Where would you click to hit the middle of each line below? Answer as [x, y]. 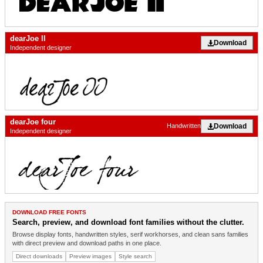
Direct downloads [39, 257]
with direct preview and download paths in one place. [87, 243]
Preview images [90, 257]
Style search [135, 257]
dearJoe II [28, 38]
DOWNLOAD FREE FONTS [49, 213]
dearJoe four [33, 122]
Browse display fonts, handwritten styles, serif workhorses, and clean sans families [130, 235]
